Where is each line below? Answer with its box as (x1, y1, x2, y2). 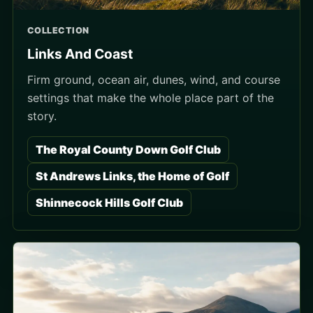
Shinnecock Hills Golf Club (36, 196, 183, 210)
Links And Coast (27, 45, 133, 63)
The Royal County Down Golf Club (36, 143, 221, 157)
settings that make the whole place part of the (27, 91, 274, 105)
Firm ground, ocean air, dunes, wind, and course (27, 73, 280, 87)
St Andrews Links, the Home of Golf (36, 169, 229, 184)
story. (27, 109, 57, 124)
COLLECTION (27, 25, 89, 36)
